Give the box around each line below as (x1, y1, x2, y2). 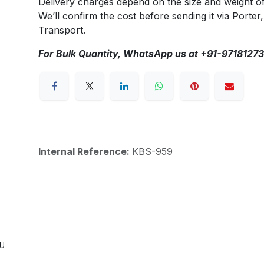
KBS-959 (131, 146, 173, 158)
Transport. (38, 24, 85, 36)
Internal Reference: (38, 146, 132, 158)
